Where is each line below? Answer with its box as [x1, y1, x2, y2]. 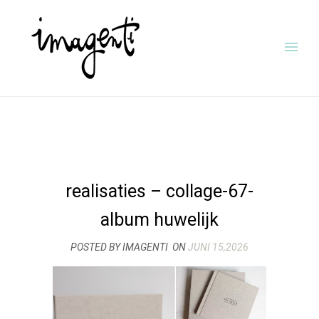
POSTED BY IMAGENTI [70, 241, 168, 253]
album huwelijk [100, 209, 219, 230]
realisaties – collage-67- [66, 181, 253, 202]
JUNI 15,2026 [188, 241, 249, 253]
